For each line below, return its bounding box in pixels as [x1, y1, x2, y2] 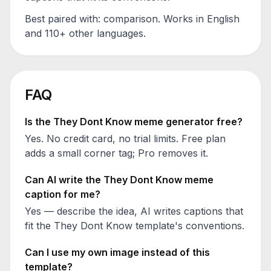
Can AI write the [25, 174, 103, 186]
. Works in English [158, 13, 240, 25]
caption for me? [25, 188, 100, 200]
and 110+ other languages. [25, 27, 146, 39]
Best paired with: [25, 13, 103, 25]
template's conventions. [132, 220, 244, 232]
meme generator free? [132, 116, 243, 128]
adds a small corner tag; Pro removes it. [25, 147, 208, 159]
